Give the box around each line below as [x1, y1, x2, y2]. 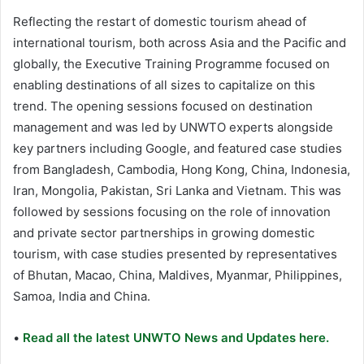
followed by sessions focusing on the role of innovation [13, 203, 331, 219]
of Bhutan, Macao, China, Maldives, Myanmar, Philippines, [13, 266, 342, 283]
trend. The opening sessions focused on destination [13, 97, 313, 114]
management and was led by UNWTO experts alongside [13, 119, 333, 135]
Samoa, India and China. [13, 288, 150, 304]
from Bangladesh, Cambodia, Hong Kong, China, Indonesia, [13, 161, 350, 177]
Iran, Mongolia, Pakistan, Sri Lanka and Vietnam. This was [13, 182, 341, 198]
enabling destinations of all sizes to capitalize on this [13, 76, 315, 93]
